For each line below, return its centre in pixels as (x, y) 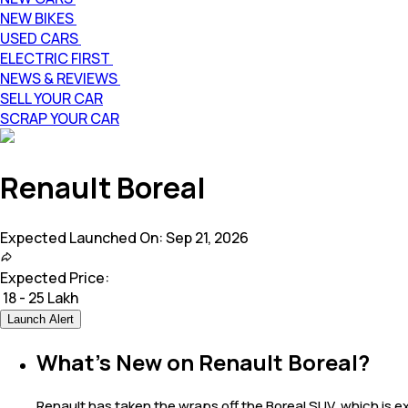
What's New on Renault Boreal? (203, 362)
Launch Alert (41, 319)
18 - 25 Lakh (41, 297)
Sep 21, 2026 (207, 237)
